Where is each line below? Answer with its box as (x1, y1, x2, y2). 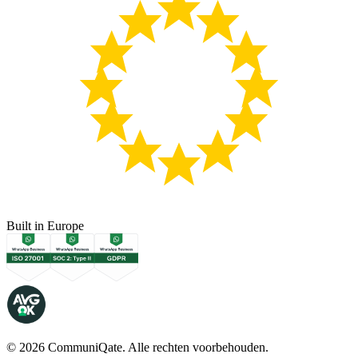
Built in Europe (6, 219, 84, 233)
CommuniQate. (45, 340, 128, 355)
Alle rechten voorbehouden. (128, 340, 268, 355)
